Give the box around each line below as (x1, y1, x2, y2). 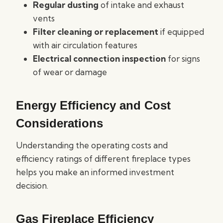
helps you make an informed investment (16, 167, 174, 177)
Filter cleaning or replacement (33, 26, 158, 37)
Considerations (16, 116, 103, 130)
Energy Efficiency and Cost (16, 99, 171, 112)
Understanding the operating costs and (16, 140, 168, 150)
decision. (16, 180, 48, 191)
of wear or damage (33, 67, 107, 77)
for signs (166, 53, 200, 64)
